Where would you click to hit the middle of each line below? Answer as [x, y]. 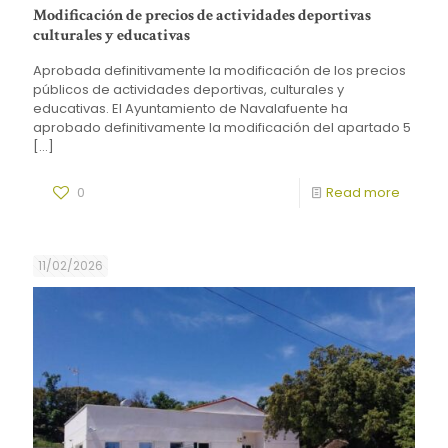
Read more [363, 192]
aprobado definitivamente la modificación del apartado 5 [222, 127]
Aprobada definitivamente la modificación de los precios [219, 70]
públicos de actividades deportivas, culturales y [188, 89]
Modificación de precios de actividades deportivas [202, 15]
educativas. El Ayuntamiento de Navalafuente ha [190, 108]
